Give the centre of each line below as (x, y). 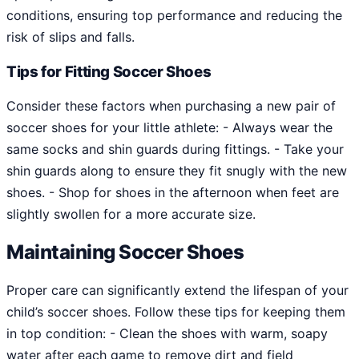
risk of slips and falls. (71, 36)
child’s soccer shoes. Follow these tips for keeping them (176, 312)
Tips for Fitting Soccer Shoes (109, 71)
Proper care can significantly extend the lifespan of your (177, 290)
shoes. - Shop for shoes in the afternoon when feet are (173, 193)
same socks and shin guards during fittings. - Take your (175, 149)
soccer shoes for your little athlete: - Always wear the (169, 128)
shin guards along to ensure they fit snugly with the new (177, 171)
